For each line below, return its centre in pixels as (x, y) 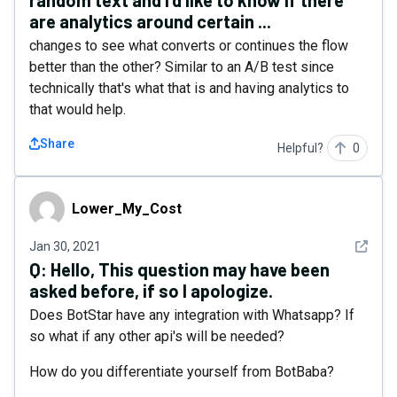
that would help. (78, 109)
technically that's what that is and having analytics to (189, 88)
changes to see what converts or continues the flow (189, 46)
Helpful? (300, 148)
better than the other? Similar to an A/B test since (182, 67)
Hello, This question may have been (190, 269)
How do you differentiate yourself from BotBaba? (182, 372)
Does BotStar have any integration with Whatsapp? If (192, 315)
